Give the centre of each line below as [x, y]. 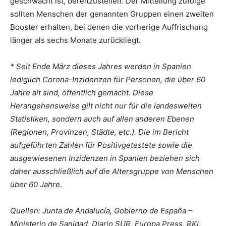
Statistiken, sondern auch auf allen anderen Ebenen [102, 119]
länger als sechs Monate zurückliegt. [75, 40]
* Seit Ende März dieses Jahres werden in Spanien [101, 66]
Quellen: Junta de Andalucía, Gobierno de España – [101, 210]
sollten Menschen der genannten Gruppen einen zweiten [112, 14]
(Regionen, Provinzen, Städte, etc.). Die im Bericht [99, 132]
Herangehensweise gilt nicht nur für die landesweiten [106, 105]
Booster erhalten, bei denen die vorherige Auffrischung [109, 27]
